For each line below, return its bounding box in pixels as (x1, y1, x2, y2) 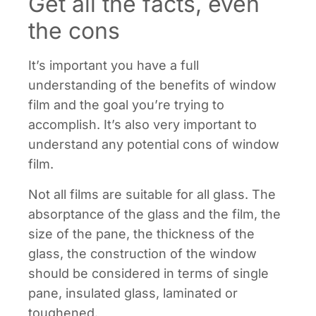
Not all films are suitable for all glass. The (28, 186, 276, 202)
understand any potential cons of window (28, 137, 279, 152)
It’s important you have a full (28, 58, 199, 73)
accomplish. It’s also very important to (28, 117, 257, 133)
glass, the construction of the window (28, 245, 257, 261)
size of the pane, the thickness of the (28, 226, 255, 241)
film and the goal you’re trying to (28, 97, 224, 113)
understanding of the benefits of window (28, 78, 276, 93)
